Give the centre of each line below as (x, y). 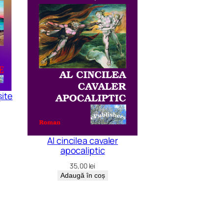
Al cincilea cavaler (83, 140)
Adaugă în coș (82, 175)
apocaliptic (82, 150)
